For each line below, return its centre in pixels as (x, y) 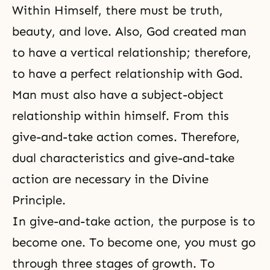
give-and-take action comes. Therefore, (126, 137)
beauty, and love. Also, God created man (129, 31)
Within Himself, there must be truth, (118, 10)
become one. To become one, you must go (134, 242)
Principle (37, 200)
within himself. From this (155, 116)
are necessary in (99, 179)
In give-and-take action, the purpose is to (133, 221)
